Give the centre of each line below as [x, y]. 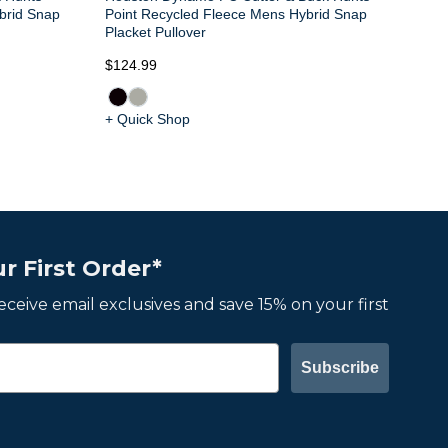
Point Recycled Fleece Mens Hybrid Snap [235, 13]
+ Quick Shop [147, 118]
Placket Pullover [155, 31]
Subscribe [340, 367]
